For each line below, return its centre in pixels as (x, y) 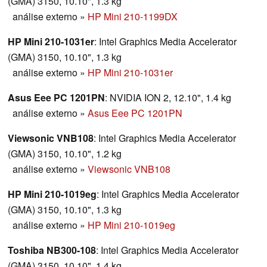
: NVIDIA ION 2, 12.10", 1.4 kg (168, 98)
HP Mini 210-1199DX (133, 17)
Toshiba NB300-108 (52, 250)
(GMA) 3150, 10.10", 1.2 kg (65, 154)
